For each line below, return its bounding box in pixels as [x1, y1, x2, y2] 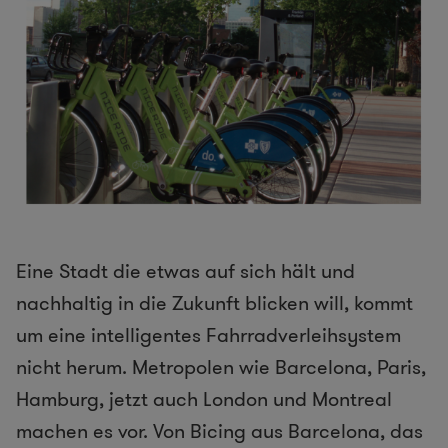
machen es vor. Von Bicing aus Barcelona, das [16, 417, 423, 446]
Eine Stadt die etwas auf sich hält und [16, 257, 355, 286]
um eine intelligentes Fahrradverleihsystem [16, 321, 401, 350]
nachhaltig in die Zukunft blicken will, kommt [16, 289, 413, 318]
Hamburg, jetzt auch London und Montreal [16, 385, 392, 414]
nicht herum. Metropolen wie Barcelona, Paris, [16, 353, 426, 382]
